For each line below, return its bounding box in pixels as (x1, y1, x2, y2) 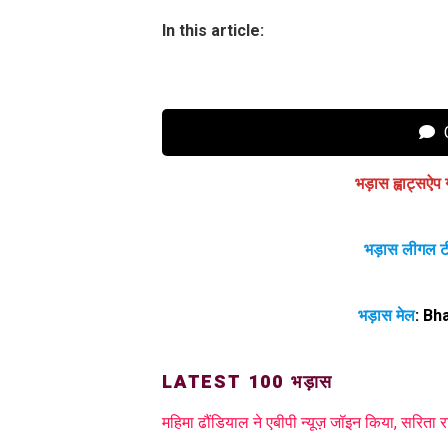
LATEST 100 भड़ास (162, 369, 334, 397)
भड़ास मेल (358, 306, 415, 326)
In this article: (162, 21, 264, 41)
